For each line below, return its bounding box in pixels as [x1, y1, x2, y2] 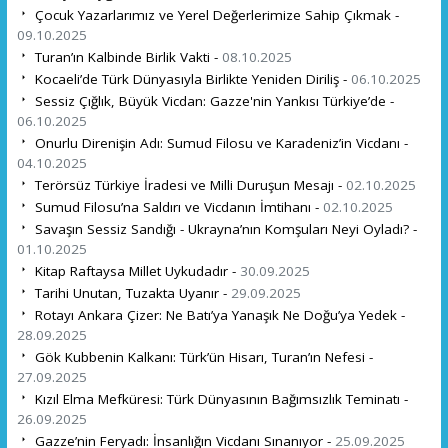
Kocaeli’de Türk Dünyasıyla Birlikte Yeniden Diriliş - [30, 69, 351, 88]
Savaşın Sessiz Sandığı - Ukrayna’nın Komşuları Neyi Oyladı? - [30, 219, 417, 238]
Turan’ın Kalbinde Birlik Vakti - [30, 47, 222, 66]
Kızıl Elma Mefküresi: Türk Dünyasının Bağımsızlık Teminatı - [30, 389, 408, 408]
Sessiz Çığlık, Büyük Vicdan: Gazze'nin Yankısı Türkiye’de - [30, 91, 394, 110]
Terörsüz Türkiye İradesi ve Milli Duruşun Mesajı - [30, 175, 346, 194]
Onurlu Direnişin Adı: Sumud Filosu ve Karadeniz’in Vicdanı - [30, 133, 408, 152]
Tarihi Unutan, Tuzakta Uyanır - [30, 283, 231, 302]
